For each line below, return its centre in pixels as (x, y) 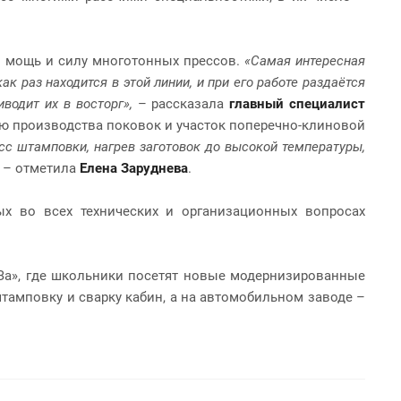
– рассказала (181, 103)
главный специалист (298, 103)
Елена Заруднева (134, 168)
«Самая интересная (303, 60)
